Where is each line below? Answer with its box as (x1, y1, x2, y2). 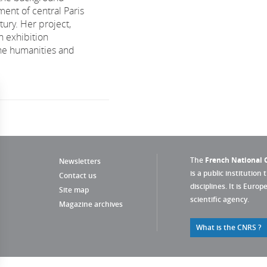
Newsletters (59, 156, 101, 166)
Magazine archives (59, 199, 123, 209)
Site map (59, 185, 89, 195)
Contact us (59, 170, 97, 181)
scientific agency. (190, 194, 249, 204)
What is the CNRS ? (196, 222, 261, 232)
